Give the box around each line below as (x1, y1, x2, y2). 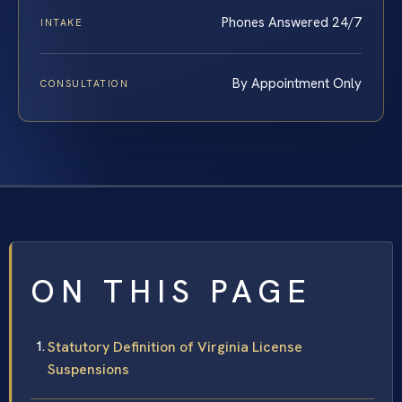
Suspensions (48, 359, 129, 379)
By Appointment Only (232, 74, 362, 92)
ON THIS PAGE (31, 270, 312, 312)
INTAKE (40, 15, 83, 29)
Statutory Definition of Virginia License (48, 336, 302, 356)
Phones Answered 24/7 (222, 13, 362, 31)
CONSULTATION (40, 76, 129, 90)
